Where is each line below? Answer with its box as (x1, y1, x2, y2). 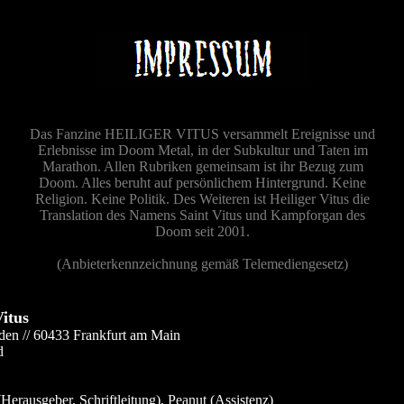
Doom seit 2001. (155, 224, 250, 239)
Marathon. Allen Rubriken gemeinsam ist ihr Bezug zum (41, 159, 363, 174)
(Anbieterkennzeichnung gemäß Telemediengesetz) (57, 256, 348, 271)
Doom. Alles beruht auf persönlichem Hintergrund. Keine (39, 175, 366, 190)
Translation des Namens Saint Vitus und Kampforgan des (40, 207, 365, 223)
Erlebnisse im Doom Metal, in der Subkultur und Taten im (37, 142, 368, 158)
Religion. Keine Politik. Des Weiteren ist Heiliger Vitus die (35, 191, 370, 207)
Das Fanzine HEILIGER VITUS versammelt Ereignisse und (30, 126, 375, 142)
